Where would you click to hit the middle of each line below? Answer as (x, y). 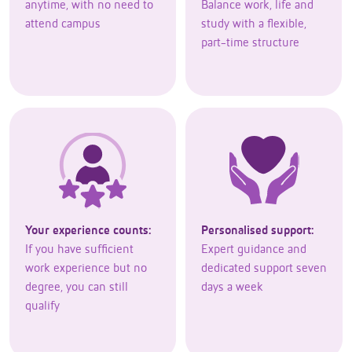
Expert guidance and (254, 250)
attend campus (63, 24)
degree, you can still (77, 288)
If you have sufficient (79, 250)
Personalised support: (257, 231)
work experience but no (86, 269)
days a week (232, 288)
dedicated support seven (264, 269)
